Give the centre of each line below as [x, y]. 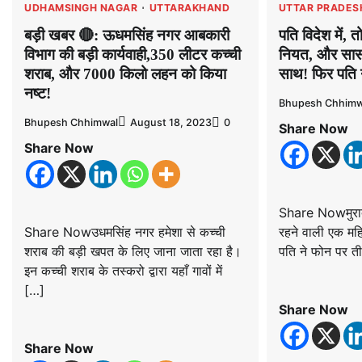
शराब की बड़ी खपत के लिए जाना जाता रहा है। [133, 252]
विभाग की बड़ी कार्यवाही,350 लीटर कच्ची [133, 54]
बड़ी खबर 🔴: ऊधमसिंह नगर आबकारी [127, 35]
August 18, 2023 [171, 123]
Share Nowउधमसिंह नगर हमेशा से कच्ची [125, 232]
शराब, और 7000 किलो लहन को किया [125, 74]
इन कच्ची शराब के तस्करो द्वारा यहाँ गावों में [123, 271]
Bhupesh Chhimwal [71, 123]
